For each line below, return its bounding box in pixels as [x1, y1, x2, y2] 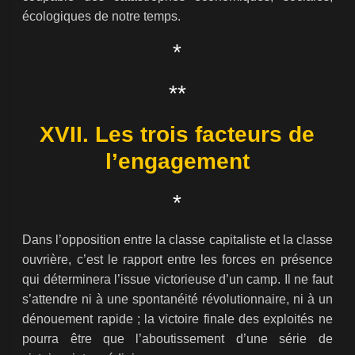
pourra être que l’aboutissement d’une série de [22, 332, 333, 346]
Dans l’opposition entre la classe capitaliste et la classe [22, 233, 333, 247]
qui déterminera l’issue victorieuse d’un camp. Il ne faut [22, 273, 333, 287]
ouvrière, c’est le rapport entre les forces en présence [22, 253, 333, 267]
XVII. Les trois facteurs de [40, 122, 315, 147]
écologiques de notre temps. [22, 10, 181, 24]
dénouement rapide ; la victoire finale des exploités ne [22, 312, 333, 326]
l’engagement [105, 149, 250, 174]
